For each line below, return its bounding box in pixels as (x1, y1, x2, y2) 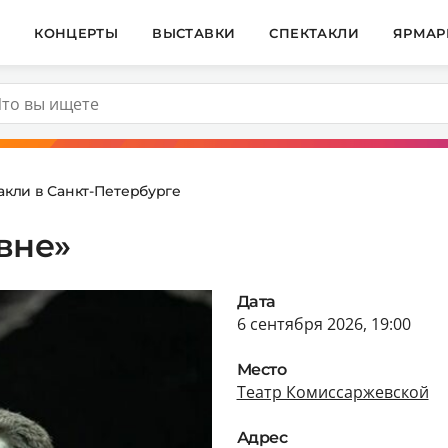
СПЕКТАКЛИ (269, 24, 359, 41)
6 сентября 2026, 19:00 (236, 312, 411, 335)
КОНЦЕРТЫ (34, 24, 119, 41)
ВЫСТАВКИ (152, 24, 236, 41)
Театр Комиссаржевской (236, 380, 429, 403)
